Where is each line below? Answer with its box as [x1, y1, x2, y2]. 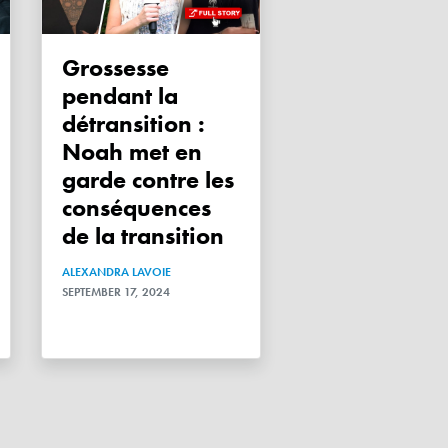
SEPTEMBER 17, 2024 [62, 283, 170, 300]
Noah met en [62, 135, 202, 167]
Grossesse [62, 51, 80, 83]
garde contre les [62, 163, 234, 195]
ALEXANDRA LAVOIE [62, 263, 171, 280]
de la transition [62, 219, 224, 251]
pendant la [62, 79, 178, 111]
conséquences [62, 191, 211, 223]
